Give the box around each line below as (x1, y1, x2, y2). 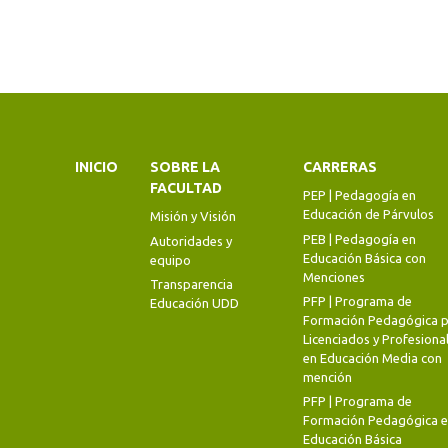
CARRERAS (302, 159, 377, 176)
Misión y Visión (150, 209, 236, 224)
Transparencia (150, 277, 233, 292)
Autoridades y (150, 233, 232, 248)
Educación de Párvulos (302, 207, 434, 222)
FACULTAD (150, 180, 222, 197)
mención (302, 370, 352, 385)
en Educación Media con (302, 351, 442, 366)
